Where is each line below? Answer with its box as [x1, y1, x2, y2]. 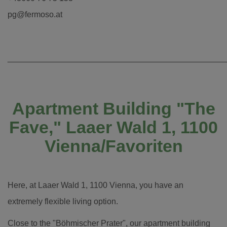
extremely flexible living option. [8, 197, 118, 206]
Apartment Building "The [12, 98, 215, 118]
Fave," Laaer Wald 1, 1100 [9, 117, 218, 137]
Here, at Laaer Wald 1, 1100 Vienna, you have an [8, 180, 183, 190]
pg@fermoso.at [8, 10, 62, 19]
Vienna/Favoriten [44, 136, 183, 156]
